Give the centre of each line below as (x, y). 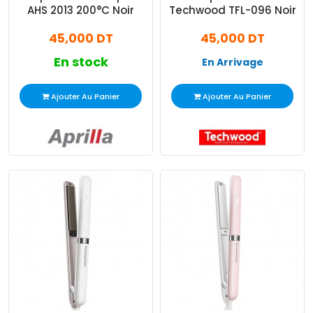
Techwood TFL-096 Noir (232, 10)
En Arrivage (232, 63)
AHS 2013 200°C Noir (81, 10)
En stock (81, 62)
